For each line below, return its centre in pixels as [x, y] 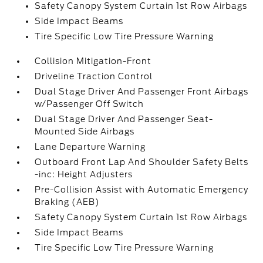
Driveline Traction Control [94, 76]
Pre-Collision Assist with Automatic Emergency [142, 190]
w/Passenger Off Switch [90, 104]
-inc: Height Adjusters [84, 174]
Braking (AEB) [68, 202]
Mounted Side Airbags [85, 131]
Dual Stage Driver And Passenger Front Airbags [142, 92]
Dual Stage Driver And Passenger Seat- [124, 119]
